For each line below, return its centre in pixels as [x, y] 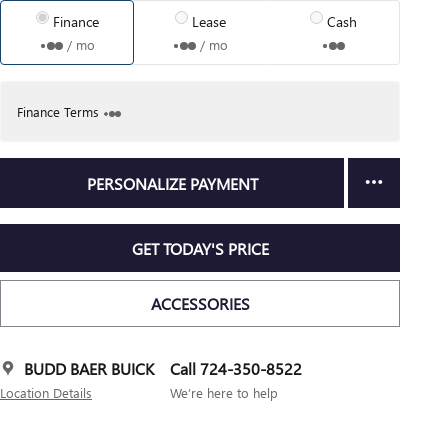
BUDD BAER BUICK [89, 369]
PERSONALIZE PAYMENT [172, 183]
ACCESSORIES [200, 303]
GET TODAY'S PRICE [200, 248]
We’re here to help [224, 393]
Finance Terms [58, 111]
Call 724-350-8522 [236, 369]
